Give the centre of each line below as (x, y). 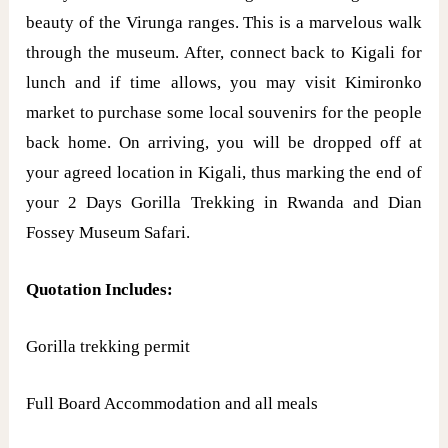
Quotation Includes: (100, 290)
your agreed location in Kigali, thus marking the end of (224, 172)
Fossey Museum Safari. (108, 232)
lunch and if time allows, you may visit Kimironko (224, 82)
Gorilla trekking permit (108, 347)
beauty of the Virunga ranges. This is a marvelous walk (224, 22)
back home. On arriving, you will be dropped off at (224, 142)
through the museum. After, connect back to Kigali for (224, 52)
